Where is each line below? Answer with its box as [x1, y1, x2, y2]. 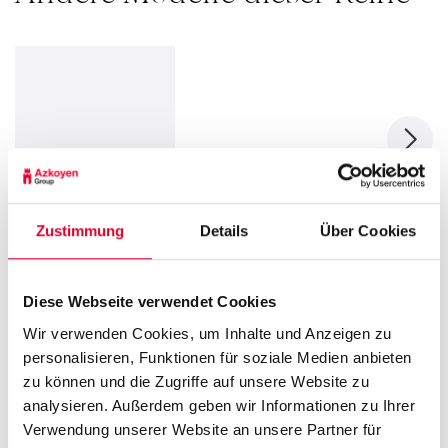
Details [199, 222, 249, 240]
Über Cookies [319, 222, 417, 240]
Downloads [15, 327, 173, 366]
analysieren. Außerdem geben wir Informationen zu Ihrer [23, 396, 415, 414]
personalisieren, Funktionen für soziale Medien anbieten [23, 348, 412, 366]
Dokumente [15, 400, 111, 423]
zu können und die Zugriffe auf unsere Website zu [23, 372, 369, 390]
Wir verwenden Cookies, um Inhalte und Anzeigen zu [23, 324, 392, 342]
